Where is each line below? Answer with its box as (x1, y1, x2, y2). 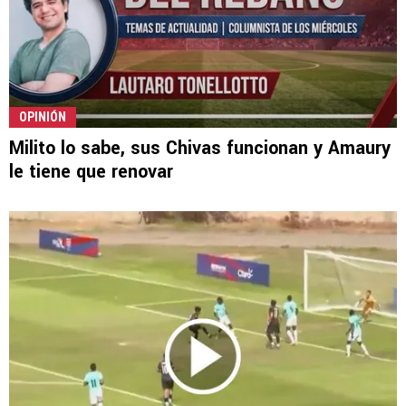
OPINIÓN (19, 109, 66, 124)
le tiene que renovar (9, 158, 173, 185)
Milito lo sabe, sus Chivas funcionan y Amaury (9, 134, 391, 161)
